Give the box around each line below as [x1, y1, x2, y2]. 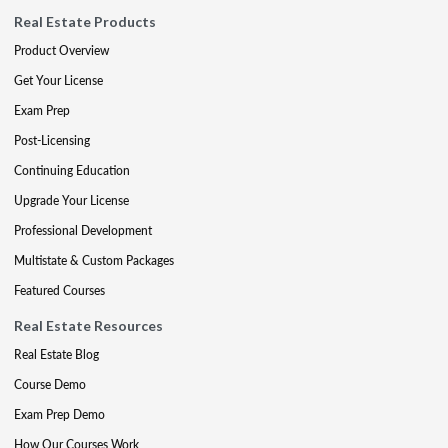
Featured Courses [14, 282, 105, 299]
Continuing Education [14, 162, 130, 179]
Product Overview [14, 42, 109, 59]
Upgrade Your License [14, 192, 129, 209]
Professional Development [14, 222, 152, 239]
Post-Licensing [14, 132, 90, 149]
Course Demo [14, 376, 86, 393]
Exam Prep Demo [14, 406, 105, 423]
